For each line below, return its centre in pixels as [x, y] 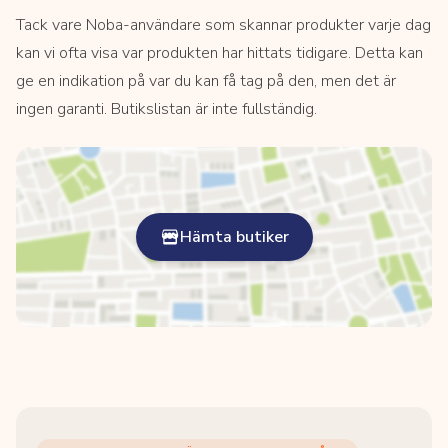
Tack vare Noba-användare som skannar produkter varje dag [223, 25]
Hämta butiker [234, 237]
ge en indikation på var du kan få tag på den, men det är [206, 81]
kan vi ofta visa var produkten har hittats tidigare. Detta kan [219, 53]
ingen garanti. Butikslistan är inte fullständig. [166, 109]
